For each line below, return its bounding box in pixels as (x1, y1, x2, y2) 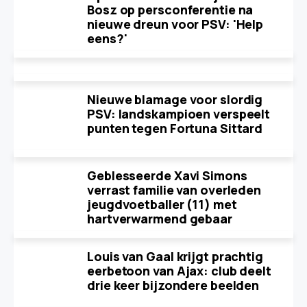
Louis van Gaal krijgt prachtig (87, 248, 263, 265)
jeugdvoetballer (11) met (87, 196, 237, 212)
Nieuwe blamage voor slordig (87, 91, 263, 108)
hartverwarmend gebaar (87, 210, 232, 227)
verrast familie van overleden (87, 182, 262, 198)
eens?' (87, 30, 127, 47)
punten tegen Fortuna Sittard (87, 120, 263, 136)
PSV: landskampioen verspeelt (87, 106, 271, 122)
